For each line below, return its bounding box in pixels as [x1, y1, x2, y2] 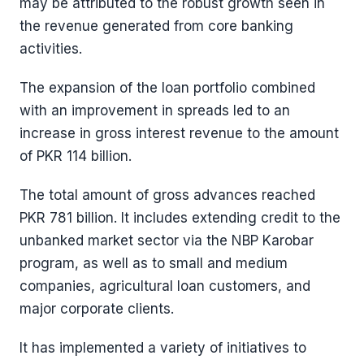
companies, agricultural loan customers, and [19, 278, 310, 294]
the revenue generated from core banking [19, 18, 293, 34]
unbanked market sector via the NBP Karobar [19, 232, 314, 249]
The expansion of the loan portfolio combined [19, 80, 315, 96]
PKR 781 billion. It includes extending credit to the [19, 210, 340, 226]
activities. [19, 41, 82, 57]
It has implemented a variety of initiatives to [19, 340, 306, 356]
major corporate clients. [19, 301, 174, 317]
